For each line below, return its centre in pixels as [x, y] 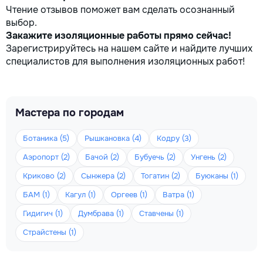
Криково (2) [44, 176]
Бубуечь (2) [155, 157]
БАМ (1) [36, 195]
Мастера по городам [70, 113]
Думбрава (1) [101, 213]
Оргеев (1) [129, 195]
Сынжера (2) [103, 176]
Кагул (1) [80, 195]
